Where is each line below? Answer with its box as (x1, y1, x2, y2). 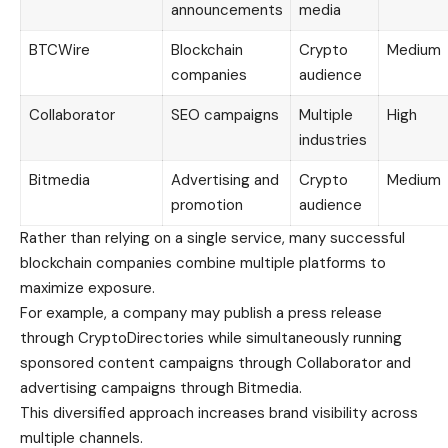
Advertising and (170, 170, 279, 191)
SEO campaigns (170, 105, 279, 126)
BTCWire (28, 40, 90, 61)
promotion (170, 195, 243, 216)
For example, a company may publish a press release (20, 303, 382, 324)
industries (298, 130, 367, 151)
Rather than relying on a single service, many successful (20, 228, 405, 249)
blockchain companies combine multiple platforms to (20, 253, 386, 274)
